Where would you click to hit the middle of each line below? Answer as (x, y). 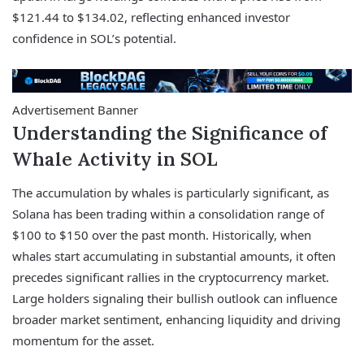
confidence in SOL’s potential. (94, 38)
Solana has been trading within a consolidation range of (168, 213)
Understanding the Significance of (170, 133)
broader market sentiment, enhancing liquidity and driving (176, 319)
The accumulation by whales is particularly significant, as (171, 192)
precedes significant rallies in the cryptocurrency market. (171, 277)
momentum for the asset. (83, 340)
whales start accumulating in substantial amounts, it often (174, 256)
